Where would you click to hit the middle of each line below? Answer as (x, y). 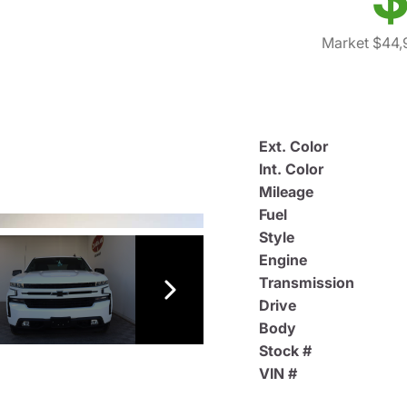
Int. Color (291, 169)
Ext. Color (293, 146)
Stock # (285, 350)
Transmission (307, 282)
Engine (283, 259)
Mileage (286, 191)
